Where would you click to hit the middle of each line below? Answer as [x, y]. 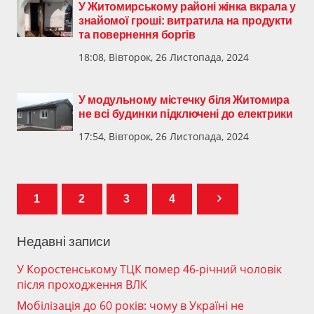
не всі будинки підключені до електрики [186, 114]
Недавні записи [64, 242]
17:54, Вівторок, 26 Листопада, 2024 [164, 137]
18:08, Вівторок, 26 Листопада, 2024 [164, 57]
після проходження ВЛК [82, 285]
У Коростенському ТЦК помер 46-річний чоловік [149, 269]
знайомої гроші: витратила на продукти [186, 21]
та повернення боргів [137, 35]
